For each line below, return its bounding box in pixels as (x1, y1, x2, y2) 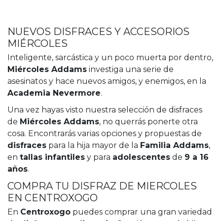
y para (85, 152, 112, 162)
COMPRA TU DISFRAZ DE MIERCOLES (7, 180, 197, 192)
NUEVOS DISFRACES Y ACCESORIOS (7, 26, 189, 38)
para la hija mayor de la (46, 141, 140, 150)
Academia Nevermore (7, 88, 101, 98)
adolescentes (112, 152, 170, 162)
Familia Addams (140, 141, 209, 150)
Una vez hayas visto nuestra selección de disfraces (7, 105, 202, 115)
